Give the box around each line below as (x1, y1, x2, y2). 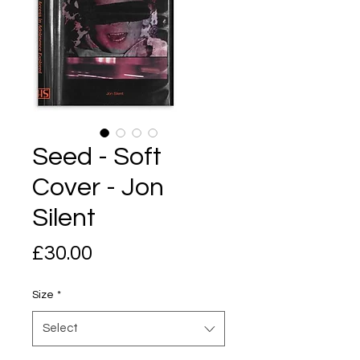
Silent (32, 205, 96, 232)
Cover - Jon (32, 174, 164, 202)
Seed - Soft (32, 144, 162, 171)
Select (43, 322, 78, 335)
